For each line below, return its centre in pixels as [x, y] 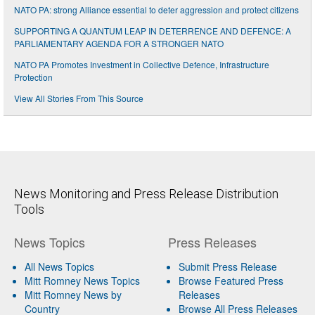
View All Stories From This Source [79, 98]
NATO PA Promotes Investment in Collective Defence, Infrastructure [142, 64]
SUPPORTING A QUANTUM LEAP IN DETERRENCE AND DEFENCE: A [153, 30]
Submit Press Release [227, 266]
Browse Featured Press [231, 280]
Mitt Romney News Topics [82, 280]
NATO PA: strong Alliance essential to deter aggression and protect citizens [156, 9]
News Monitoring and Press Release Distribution [146, 193]
